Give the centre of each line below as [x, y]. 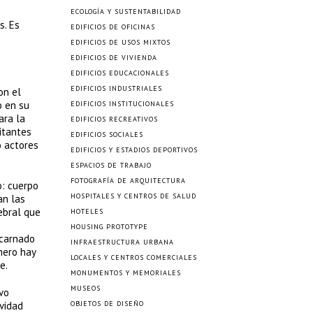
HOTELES [87, 211]
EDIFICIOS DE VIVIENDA [114, 58]
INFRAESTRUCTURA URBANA [122, 242]
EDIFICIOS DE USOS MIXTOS [121, 42]
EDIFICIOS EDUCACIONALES [120, 73]
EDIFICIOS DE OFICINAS [113, 27]
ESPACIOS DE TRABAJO [111, 165]
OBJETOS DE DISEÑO [107, 304]
